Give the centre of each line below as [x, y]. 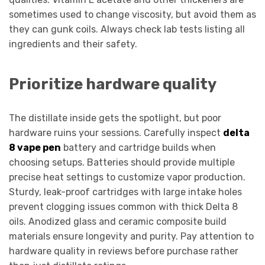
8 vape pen [35, 147]
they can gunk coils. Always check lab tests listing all [127, 30]
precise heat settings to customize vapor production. [127, 177]
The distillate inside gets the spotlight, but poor [115, 118]
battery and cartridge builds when [138, 147]
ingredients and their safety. [73, 44]
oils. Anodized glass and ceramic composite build [118, 221]
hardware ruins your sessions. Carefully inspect [116, 132]
